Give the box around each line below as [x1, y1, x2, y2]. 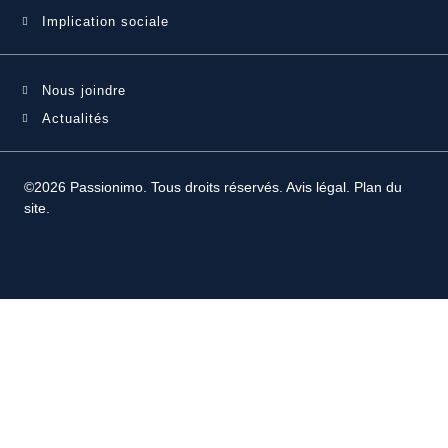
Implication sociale [42, 13, 169, 29]
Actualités [42, 110, 110, 126]
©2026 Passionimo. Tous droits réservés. [24, 178, 286, 195]
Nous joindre [42, 82, 126, 98]
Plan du [354, 178, 402, 195]
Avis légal [286, 178, 346, 195]
